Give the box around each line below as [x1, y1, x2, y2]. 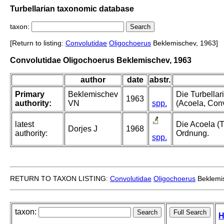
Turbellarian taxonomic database [10, 4, 134, 13]
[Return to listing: [10, 39, 65, 47]
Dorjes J [68, 124, 97, 133]
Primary [15, 90, 44, 99]
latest [15, 120, 34, 129]
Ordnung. [176, 129, 209, 138]
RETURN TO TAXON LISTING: [10, 174, 110, 183]
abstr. [149, 75, 170, 84]
